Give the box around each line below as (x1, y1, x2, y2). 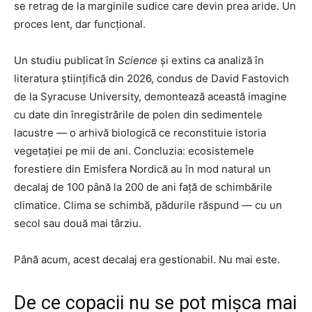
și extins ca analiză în (157, 54, 264, 68)
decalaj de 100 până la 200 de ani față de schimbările (14, 180, 272, 194)
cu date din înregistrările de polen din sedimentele (14, 108, 263, 122)
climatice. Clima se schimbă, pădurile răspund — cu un (14, 198, 282, 212)
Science (118, 54, 157, 68)
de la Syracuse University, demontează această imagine (14, 90, 287, 104)
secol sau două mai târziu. (14, 217, 141, 231)
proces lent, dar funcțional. (14, 17, 146, 31)
